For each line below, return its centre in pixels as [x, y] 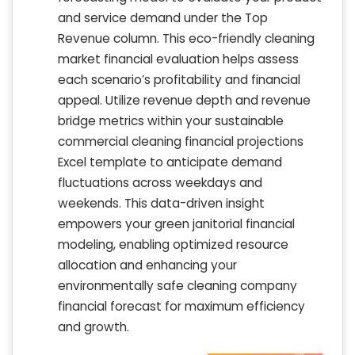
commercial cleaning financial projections [181, 142]
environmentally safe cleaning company [177, 286]
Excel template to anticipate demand [170, 162]
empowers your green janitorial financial [176, 224]
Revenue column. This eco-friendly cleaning [186, 39]
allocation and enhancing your [147, 265]
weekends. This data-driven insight [161, 204]
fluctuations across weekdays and [160, 183]
